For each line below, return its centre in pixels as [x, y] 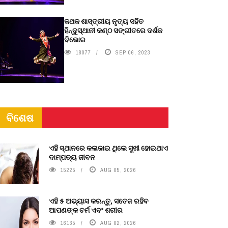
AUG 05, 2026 [118, 170]
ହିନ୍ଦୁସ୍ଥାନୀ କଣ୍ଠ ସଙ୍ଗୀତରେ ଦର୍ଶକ [113, 30]
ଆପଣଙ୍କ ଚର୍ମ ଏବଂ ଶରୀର [86, 210]
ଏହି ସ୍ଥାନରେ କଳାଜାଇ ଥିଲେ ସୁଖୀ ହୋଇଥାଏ [108, 148]
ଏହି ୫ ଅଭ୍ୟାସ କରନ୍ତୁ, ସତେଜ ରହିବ [99, 201]
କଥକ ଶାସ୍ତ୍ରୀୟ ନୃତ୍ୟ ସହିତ [104, 21]
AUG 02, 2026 [118, 223]
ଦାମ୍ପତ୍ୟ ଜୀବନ [72, 157]
